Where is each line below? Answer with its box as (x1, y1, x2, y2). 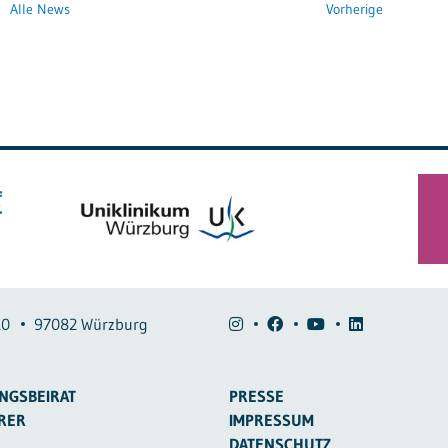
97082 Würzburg (34, 313, 148, 334)
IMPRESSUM (229, 409, 315, 430)
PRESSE (229, 385, 285, 406)
